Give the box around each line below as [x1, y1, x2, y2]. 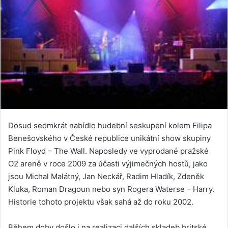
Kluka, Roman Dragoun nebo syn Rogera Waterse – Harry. [8, 184, 214, 194]
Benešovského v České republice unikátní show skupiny [8, 133, 211, 144]
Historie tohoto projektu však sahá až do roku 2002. [8, 197, 193, 207]
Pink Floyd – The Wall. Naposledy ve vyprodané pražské [8, 146, 209, 156]
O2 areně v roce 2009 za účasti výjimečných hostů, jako [8, 159, 208, 169]
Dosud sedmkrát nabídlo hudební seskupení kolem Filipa [8, 121, 212, 131]
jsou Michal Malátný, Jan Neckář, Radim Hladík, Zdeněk [8, 172, 204, 182]
